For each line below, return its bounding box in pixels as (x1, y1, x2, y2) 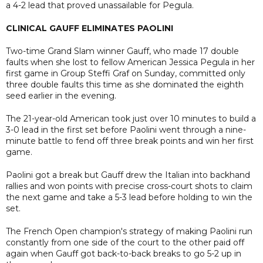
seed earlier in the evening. (6, 90, 116, 101)
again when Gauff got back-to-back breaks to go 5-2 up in (6, 248, 241, 259)
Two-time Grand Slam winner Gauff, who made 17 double (6, 45, 239, 56)
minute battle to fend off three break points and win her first (6, 135, 254, 146)
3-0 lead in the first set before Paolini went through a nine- (6, 124, 246, 135)
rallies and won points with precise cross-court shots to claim (6, 180, 252, 191)
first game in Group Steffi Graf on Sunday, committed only (6, 68, 245, 79)
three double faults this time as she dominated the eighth (6, 79, 244, 90)
